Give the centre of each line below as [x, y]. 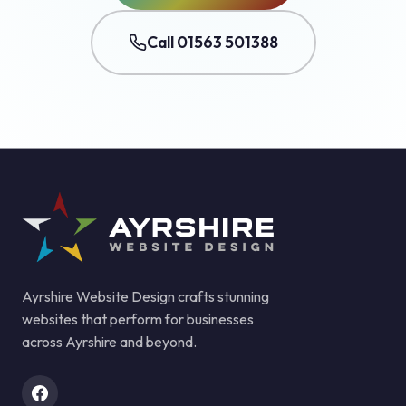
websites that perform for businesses [138, 319]
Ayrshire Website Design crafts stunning [145, 297]
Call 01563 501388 [212, 43]
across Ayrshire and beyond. [109, 342]
